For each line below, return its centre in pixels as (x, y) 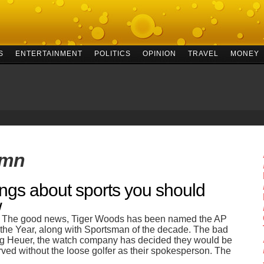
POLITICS (112, 54)
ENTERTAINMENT (49, 54)
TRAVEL (203, 54)
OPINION (159, 54)
